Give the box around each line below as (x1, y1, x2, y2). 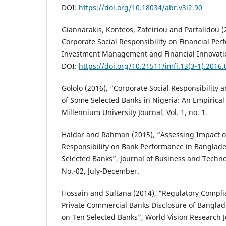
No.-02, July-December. (62, 166, 139, 176)
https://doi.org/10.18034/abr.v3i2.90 (79, 3, 202, 12)
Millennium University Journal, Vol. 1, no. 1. (62, 107, 207, 118)
